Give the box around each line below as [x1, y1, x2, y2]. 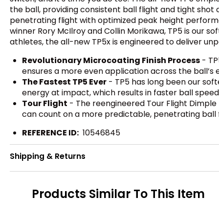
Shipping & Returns [10, 151, 86, 162]
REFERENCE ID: [22, 127, 79, 138]
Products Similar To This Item [32, 186, 205, 202]
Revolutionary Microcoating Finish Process [22, 54, 200, 66]
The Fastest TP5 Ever [22, 76, 107, 88]
